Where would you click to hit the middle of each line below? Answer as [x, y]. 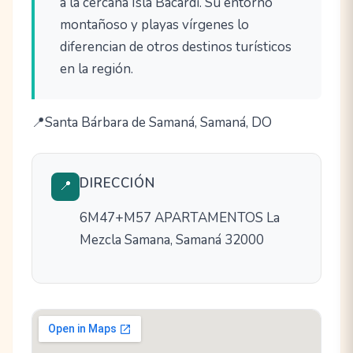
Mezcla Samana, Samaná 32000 [172, 240]
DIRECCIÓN [117, 183]
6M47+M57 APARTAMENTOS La [180, 217]
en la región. [97, 69]
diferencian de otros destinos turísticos [176, 46]
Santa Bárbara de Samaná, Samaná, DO [158, 122]
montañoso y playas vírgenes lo [154, 24]
